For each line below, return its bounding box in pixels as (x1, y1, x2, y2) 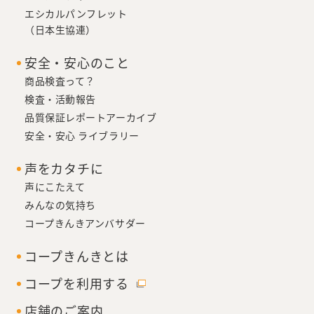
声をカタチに (25, 159, 104, 178)
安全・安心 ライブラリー (25, 128, 139, 143)
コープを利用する (25, 274, 129, 293)
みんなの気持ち (25, 198, 96, 212)
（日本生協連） (25, 22, 96, 37)
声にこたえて (25, 179, 86, 194)
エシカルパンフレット (25, 6, 128, 21)
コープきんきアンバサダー (25, 216, 146, 231)
